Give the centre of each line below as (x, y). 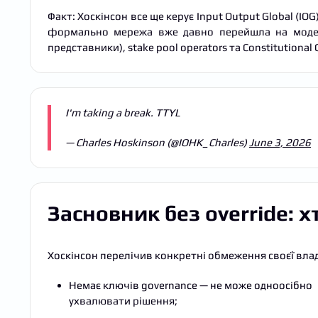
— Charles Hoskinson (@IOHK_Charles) (157, 142)
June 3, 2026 (280, 142)
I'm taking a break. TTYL (123, 112)
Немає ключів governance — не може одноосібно (191, 285)
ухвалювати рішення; (123, 300)
